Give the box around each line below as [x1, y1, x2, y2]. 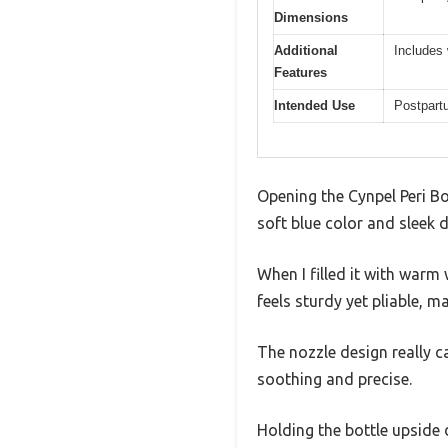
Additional [274, 42, 338, 58]
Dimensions [274, 9, 348, 25]
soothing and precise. [257, 370, 412, 389]
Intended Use [274, 97, 355, 113]
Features [274, 64, 327, 80]
